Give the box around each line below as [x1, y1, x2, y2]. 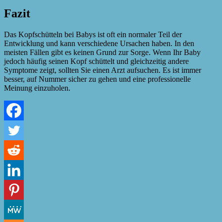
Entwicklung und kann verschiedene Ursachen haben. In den [4, 39, 194, 48]
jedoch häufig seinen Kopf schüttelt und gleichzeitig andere [4, 56, 189, 65]
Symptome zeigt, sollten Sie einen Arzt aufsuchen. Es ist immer [4, 65, 201, 74]
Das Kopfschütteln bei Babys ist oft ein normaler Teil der [4, 30, 182, 39]
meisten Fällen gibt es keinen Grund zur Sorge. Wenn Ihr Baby [4, 48, 201, 56]
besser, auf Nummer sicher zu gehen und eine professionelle [4, 74, 191, 83]
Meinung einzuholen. [4, 83, 70, 92]
